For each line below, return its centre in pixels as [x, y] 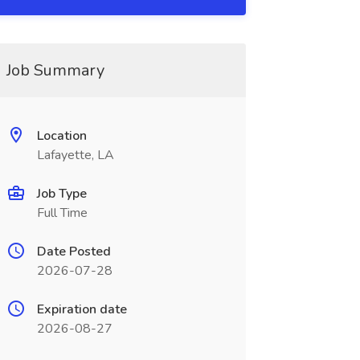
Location [61, 136]
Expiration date [82, 309]
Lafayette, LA [75, 155]
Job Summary [55, 70]
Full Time [62, 213]
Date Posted [74, 252]
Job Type [61, 194]
